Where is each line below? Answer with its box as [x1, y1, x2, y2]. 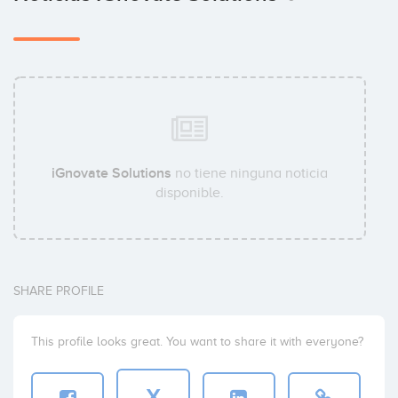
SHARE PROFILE [13, 283, 104, 298]
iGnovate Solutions [52, 163, 172, 182]
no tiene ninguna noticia [171, 164, 329, 181]
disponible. [155, 184, 225, 201]
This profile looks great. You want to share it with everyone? [31, 334, 363, 348]
